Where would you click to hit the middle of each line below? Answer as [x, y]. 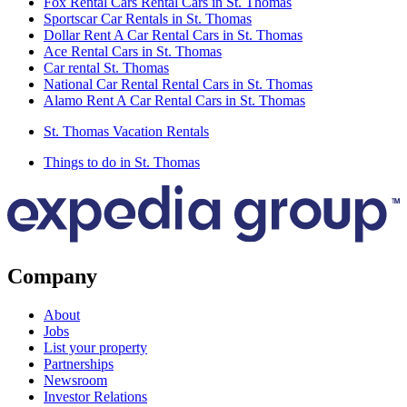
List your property [95, 347]
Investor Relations [95, 396]
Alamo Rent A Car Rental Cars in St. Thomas [174, 100]
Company [52, 276]
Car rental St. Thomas [106, 67]
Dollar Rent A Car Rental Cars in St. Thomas [173, 35]
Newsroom [75, 380]
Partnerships [79, 363]
